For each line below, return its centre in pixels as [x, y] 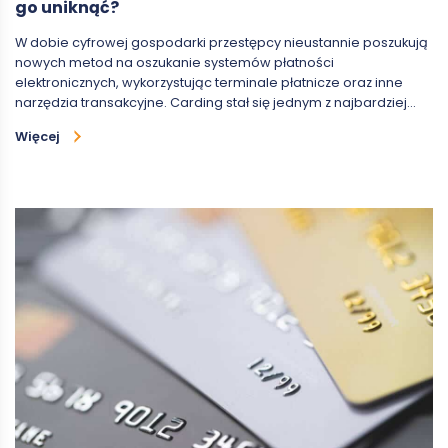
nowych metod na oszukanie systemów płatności [174, 63]
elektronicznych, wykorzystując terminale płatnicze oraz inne [209, 83]
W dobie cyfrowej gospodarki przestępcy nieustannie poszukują [221, 43]
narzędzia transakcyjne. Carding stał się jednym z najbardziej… [215, 103]
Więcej [37, 137]
